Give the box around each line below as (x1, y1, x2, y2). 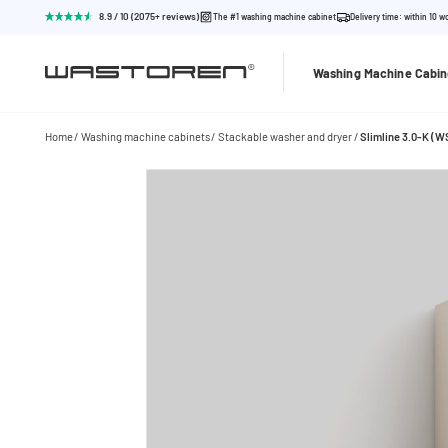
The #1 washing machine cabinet (213, 11, 337, 22)
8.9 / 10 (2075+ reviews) (99, 10, 200, 23)
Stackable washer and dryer (218, 129, 353, 143)
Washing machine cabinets (80, 129, 210, 143)
